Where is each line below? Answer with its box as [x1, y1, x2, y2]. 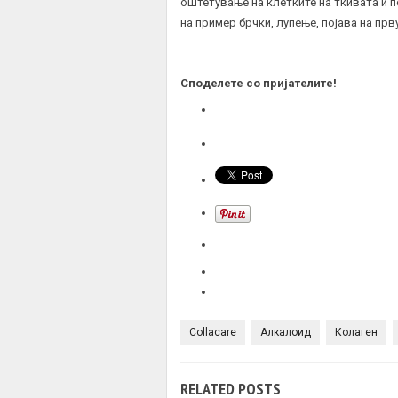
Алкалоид [260, 325, 311, 338]
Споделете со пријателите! [180, 76, 337, 90]
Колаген [335, 325, 378, 338]
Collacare [189, 325, 236, 338]
